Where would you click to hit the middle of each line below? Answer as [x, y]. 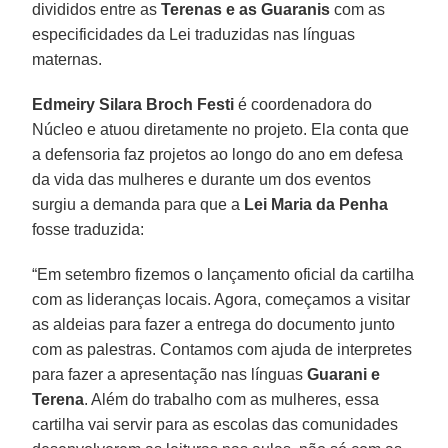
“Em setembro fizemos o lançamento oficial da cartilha [223, 274]
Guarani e [344, 374]
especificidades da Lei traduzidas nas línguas [194, 34]
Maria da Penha [330, 204]
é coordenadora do [303, 104]
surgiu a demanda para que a [136, 204]
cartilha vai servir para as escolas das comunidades [215, 424]
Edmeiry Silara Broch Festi [133, 104]
